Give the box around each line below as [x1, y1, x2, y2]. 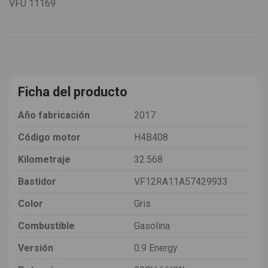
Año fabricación [18, 109, 90, 121]
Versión [18, 242, 53, 254]
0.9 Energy [134, 242, 178, 254]
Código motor [18, 131, 81, 143]
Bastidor [18, 175, 56, 187]
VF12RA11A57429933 [134, 175, 228, 187]
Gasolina [134, 220, 170, 232]
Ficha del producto [18, 84, 127, 99]
